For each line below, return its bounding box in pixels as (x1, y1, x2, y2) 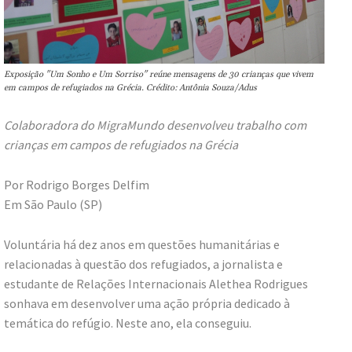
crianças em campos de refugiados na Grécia (4, 137, 238, 153)
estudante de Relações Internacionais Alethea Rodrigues (4, 276, 308, 292)
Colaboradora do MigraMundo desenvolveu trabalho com (4, 117, 306, 134)
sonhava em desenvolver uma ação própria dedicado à (4, 295, 290, 312)
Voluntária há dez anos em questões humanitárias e (4, 236, 280, 253)
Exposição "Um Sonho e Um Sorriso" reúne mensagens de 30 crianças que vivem (4, 69, 313, 81)
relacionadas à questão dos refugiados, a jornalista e (4, 256, 283, 273)
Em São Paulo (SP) (4, 196, 102, 213)
